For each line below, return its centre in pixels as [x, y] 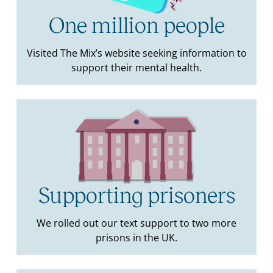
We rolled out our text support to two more [136, 223]
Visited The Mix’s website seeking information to [136, 53]
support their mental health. [136, 68]
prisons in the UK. [136, 238]
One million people [136, 26]
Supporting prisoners [136, 196]
